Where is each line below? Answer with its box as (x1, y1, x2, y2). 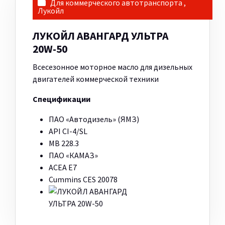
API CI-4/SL (49, 126, 87, 137)
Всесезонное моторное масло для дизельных (33, 62, 192, 72)
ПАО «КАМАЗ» (49, 150, 98, 161)
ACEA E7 (49, 162, 77, 173)
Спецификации (33, 94, 90, 104)
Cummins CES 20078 (49, 174, 118, 185)
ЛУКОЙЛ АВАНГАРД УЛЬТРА (33, 29, 168, 43)
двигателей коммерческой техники (33, 74, 159, 84)
